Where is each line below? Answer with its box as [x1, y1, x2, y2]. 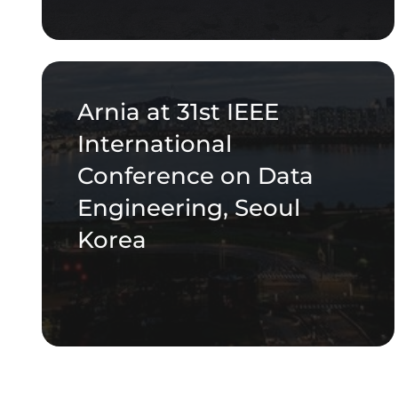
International [76, 130, 232, 159]
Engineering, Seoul [76, 194, 300, 223]
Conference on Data [76, 162, 314, 191]
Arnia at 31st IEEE [76, 98, 279, 127]
